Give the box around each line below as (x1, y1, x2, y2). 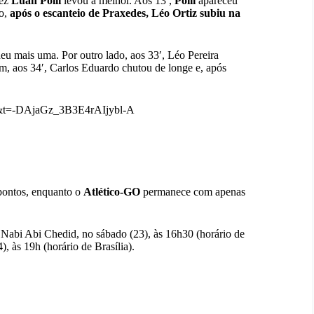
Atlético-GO (83, 185, 140, 198)
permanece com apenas (140, 185, 245, 198)
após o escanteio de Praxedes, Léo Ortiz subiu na (10, 7, 240, 20)
